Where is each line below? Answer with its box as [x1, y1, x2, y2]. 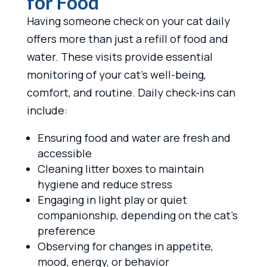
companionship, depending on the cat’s [37, 207, 238, 222]
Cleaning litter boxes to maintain [37, 161, 204, 176]
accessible [37, 145, 92, 160]
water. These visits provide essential [26, 49, 213, 64]
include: [26, 103, 67, 117]
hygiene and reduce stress [37, 176, 172, 191]
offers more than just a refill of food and [26, 31, 228, 46]
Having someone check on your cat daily [26, 13, 230, 28]
